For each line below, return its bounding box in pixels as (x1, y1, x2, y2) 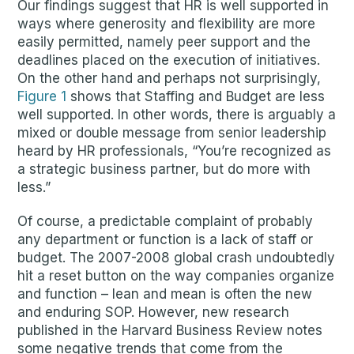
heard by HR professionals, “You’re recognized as (17, 143, 332, 159)
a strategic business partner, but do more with (17, 161, 311, 177)
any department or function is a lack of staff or (17, 232, 314, 247)
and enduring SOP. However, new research (17, 304, 290, 320)
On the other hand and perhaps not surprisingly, (17, 70, 322, 86)
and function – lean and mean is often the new (17, 286, 313, 302)
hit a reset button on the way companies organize (17, 268, 335, 284)
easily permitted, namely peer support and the (17, 34, 311, 50)
